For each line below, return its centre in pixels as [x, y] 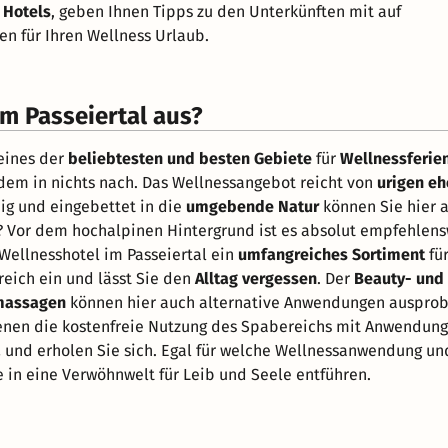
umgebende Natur [252, 206]
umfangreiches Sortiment [331, 254]
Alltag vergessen [256, 278]
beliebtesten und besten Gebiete [190, 158]
